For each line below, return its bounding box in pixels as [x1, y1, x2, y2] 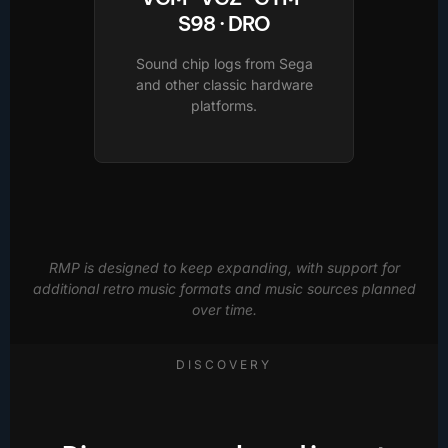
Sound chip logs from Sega [135, 54, 313, 72]
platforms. [191, 96, 257, 114]
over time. [191, 301, 257, 319]
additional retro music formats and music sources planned [32, 280, 416, 298]
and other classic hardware [135, 75, 313, 93]
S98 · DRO [178, 10, 270, 36]
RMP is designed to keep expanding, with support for [48, 259, 400, 277]
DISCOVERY [176, 357, 272, 373]
